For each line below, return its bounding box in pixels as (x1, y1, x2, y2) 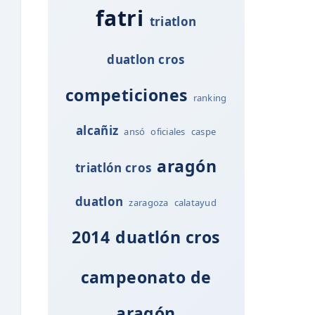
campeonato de (80, 265, 212, 288)
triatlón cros (75, 159, 152, 176)
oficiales (150, 124, 186, 138)
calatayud (174, 195, 217, 209)
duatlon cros (107, 51, 185, 67)
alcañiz (75, 122, 119, 139)
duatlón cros (115, 225, 220, 248)
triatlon (149, 13, 197, 30)
